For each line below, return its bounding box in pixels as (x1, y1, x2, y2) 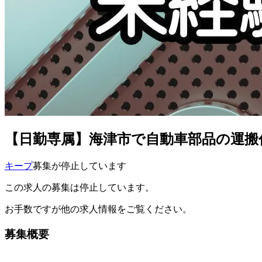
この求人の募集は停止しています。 (5, 182, 154, 193)
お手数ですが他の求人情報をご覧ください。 (5, 204, 192, 215)
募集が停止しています (33, 161, 126, 171)
